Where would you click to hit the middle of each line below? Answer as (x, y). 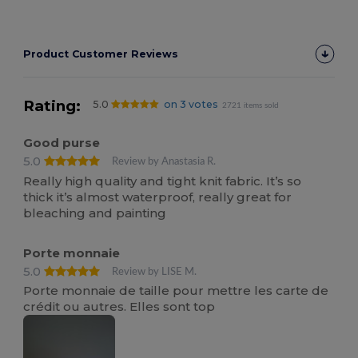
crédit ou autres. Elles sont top (119, 307)
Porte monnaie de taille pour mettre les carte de (176, 291)
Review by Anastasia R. (164, 162)
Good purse (62, 143)
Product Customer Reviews (101, 54)
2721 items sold (251, 106)
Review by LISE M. (155, 271)
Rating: (52, 106)
